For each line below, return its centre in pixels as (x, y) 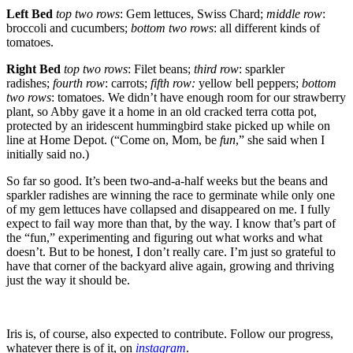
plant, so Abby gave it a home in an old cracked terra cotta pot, (162, 111)
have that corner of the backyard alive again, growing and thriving (170, 266)
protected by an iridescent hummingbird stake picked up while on (168, 126)
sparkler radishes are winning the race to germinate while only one (171, 195)
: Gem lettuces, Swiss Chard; (193, 14)
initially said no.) (48, 154)
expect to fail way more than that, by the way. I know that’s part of (171, 223)
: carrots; (128, 83)
